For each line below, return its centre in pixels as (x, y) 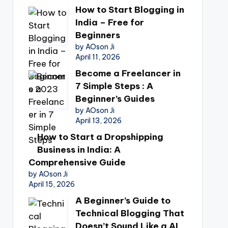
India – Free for (109, 22)
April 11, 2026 (97, 57)
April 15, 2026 (51, 184)
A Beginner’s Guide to (123, 201)
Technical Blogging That (130, 213)
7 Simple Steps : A (114, 86)
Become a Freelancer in (128, 73)
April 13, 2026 (98, 121)
